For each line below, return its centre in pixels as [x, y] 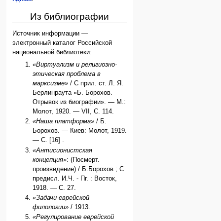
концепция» [50, 160]
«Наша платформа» [64, 122]
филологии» [51, 207]
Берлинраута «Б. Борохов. [73, 93]
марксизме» [51, 83]
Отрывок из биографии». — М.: [79, 102]
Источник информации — [50, 33]
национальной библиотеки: [52, 52]
